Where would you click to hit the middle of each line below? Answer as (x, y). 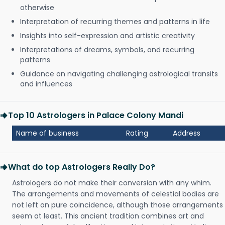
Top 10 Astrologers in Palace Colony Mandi (96, 115)
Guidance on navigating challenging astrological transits (119, 74)
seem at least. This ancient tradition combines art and (108, 216)
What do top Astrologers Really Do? (82, 167)
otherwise (37, 8)
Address (187, 133)
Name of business (47, 133)
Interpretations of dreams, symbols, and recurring (107, 50)
